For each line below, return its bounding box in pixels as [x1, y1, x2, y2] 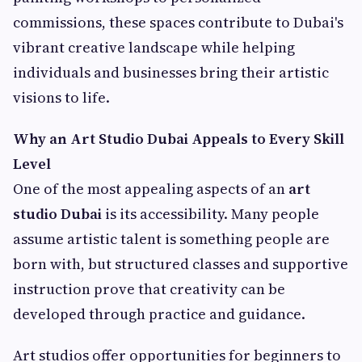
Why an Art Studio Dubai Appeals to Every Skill [13, 128, 344, 149]
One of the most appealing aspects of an [13, 179, 288, 200]
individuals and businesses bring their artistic [13, 62, 329, 83]
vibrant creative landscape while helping [13, 37, 295, 58]
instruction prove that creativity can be [13, 279, 285, 300]
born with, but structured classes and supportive [13, 254, 348, 275]
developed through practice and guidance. [13, 304, 305, 325]
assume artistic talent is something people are [13, 229, 330, 250]
